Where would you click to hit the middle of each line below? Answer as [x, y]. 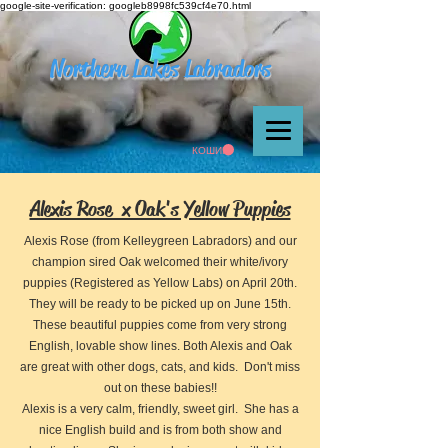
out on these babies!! [160, 388]
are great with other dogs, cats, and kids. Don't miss [160, 367]
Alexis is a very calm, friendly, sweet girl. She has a [160, 409]
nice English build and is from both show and [160, 430]
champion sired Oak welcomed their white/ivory [160, 262]
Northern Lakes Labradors [160, 69]
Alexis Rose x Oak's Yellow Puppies [160, 209]
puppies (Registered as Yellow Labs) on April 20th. [160, 283]
